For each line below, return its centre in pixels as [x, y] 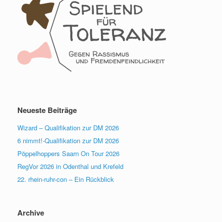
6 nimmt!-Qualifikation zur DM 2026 [68, 141]
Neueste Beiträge [47, 110]
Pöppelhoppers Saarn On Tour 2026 [68, 154]
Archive [31, 213]
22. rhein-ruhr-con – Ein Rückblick [66, 179]
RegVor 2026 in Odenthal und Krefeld [70, 166]
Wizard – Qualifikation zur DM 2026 [68, 128]
